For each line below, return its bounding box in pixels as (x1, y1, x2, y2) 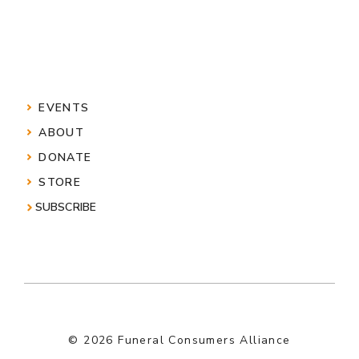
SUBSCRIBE (35, 200, 96, 216)
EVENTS (38, 100, 90, 116)
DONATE (38, 150, 92, 166)
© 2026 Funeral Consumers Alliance (68, 333, 291, 349)
